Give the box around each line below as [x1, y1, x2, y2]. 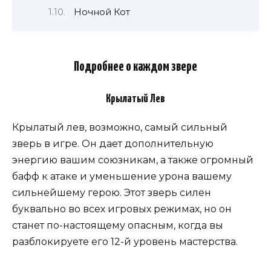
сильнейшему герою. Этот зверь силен [12, 187, 211, 199]
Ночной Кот [73, 6, 130, 18]
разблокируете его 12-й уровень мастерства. [12, 236, 238, 248]
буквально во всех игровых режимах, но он [12, 203, 232, 215]
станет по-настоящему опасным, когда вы [12, 220, 223, 232]
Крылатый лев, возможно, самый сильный [12, 122, 227, 134]
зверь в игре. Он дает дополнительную [12, 138, 214, 150]
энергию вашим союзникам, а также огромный [12, 154, 253, 166]
